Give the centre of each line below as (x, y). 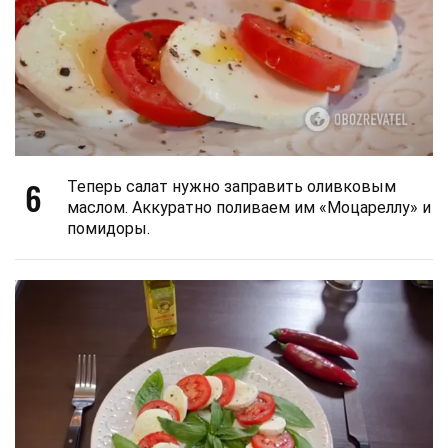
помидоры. (108, 229)
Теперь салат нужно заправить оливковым (231, 187)
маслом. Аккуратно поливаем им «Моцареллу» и (249, 208)
